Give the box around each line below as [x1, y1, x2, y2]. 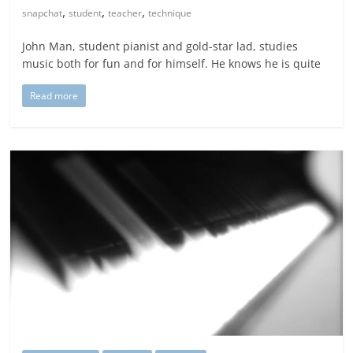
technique [148, 6, 192, 20]
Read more [30, 89, 79, 103]
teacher [108, 6, 143, 20]
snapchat [22, 6, 63, 20]
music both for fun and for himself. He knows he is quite [22, 56, 321, 72]
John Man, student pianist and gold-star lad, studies [22, 39, 299, 54]
